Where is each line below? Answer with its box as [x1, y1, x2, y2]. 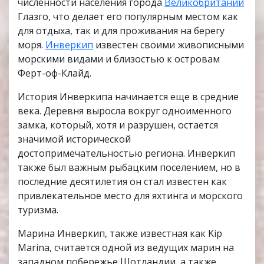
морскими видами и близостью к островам [18, 52, 220, 66]
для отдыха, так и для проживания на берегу [18, 24, 225, 38]
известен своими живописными [93, 38, 244, 52]
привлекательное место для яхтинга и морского [18, 189, 243, 203]
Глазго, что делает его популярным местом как [18, 10, 238, 24]
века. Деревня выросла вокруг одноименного [18, 104, 232, 118]
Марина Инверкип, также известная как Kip [18, 227, 222, 240]
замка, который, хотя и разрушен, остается [18, 118, 218, 132]
